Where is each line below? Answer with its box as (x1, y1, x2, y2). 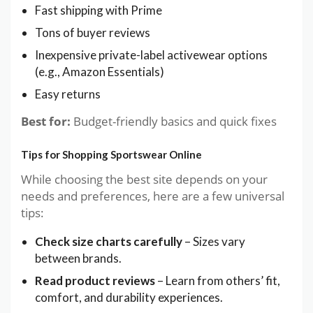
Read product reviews (35, 272, 155, 288)
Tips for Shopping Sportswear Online (21, 147, 202, 161)
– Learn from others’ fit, (155, 272, 280, 288)
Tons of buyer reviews (35, 25, 150, 41)
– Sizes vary (182, 233, 245, 249)
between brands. (35, 250, 122, 265)
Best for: (21, 113, 71, 130)
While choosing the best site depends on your (21, 170, 268, 187)
